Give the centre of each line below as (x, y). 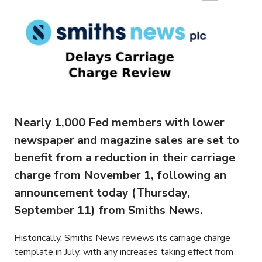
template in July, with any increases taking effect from (124, 252)
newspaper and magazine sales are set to (127, 140)
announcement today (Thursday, (102, 193)
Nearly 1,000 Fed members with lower (119, 123)
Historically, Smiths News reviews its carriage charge (122, 238)
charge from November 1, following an (120, 175)
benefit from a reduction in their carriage (125, 158)
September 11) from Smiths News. (108, 211)
